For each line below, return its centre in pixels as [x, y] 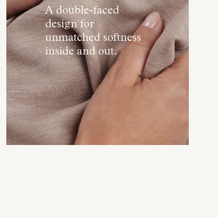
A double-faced [82, 12]
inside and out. [81, 53]
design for [70, 25]
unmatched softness [93, 39]
